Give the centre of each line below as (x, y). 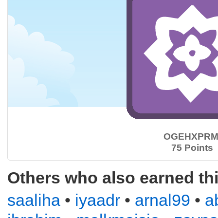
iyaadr (98, 200)
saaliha (34, 200)
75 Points (192, 148)
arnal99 (163, 200)
